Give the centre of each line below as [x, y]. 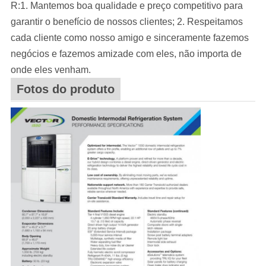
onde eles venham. [50, 70]
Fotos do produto [65, 89]
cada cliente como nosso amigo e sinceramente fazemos [129, 38]
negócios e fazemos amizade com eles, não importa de [126, 54]
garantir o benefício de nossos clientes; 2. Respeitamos [126, 22]
